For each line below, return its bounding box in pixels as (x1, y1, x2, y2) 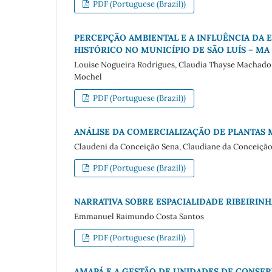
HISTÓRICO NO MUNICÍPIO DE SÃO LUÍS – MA (74, 44, 270, 56)
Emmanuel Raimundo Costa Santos (74, 211, 204, 222)
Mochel (74, 72, 102, 83)
